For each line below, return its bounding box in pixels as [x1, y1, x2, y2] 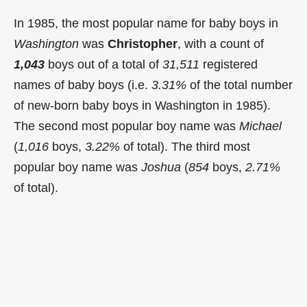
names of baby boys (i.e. [14, 77, 151, 92]
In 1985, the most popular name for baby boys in [14, 16, 278, 30]
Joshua [141, 160, 181, 174]
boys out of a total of [45, 57, 162, 71]
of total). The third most [120, 139, 250, 153]
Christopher [108, 36, 177, 51]
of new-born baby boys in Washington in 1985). [14, 98, 271, 112]
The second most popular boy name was [14, 119, 239, 133]
